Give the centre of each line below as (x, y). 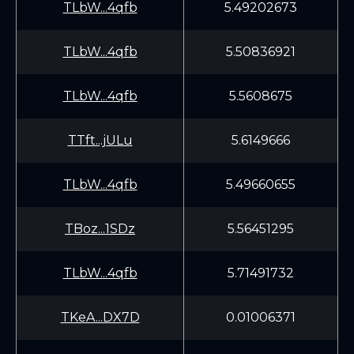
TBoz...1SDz (100, 229)
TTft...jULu (100, 140)
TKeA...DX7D (100, 317)
